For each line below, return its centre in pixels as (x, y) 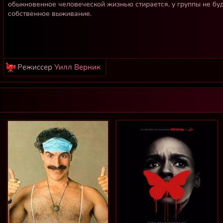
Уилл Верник (77, 67)
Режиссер (36, 67)
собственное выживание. (50, 13)
